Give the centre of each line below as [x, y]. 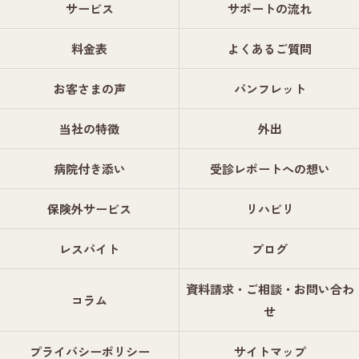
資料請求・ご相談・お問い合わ [270, 289]
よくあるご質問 [270, 48]
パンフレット [270, 89]
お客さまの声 [89, 89]
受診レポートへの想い [270, 169]
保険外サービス [89, 209]
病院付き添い [89, 169]
